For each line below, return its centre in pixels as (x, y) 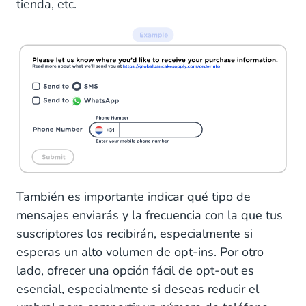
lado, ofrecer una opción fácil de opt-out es (135, 271)
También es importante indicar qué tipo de (134, 197)
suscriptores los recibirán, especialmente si (135, 234)
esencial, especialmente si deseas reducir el (138, 289)
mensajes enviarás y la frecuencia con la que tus (150, 215)
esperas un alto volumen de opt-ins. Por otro (140, 252)
